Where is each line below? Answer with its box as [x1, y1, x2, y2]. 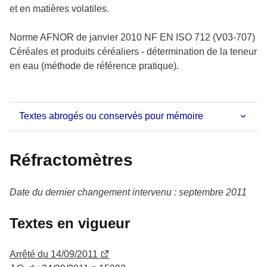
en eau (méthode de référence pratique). [10, 60, 179, 71]
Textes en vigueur [10, 215, 130, 231]
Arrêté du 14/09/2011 [10, 249, 98, 259]
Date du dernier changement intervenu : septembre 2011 [10, 187, 247, 197]
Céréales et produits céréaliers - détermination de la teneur [10, 46, 257, 57]
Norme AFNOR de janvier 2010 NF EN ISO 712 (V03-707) [10, 32, 255, 42]
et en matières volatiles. [10, 3, 109, 14]
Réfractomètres [10, 150, 133, 169]
